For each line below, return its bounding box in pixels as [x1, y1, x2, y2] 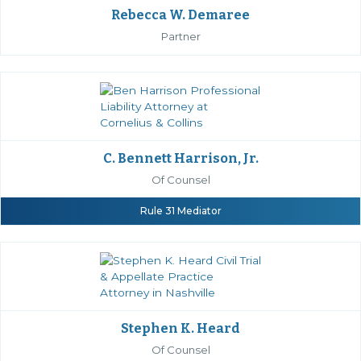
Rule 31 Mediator [139, 204, 222, 217]
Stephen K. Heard [121, 320, 240, 336]
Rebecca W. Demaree [111, 6, 250, 23]
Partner [160, 29, 201, 43]
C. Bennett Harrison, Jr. [102, 150, 259, 166]
